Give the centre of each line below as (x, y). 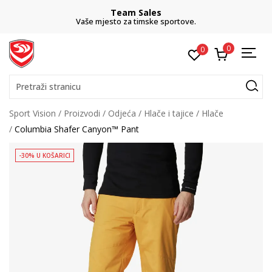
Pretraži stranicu (48, 87)
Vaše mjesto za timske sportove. (136, 21)
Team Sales (136, 12)
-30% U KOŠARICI (45, 155)
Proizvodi (82, 113)
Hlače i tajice (169, 113)
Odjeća (122, 113)
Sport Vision (32, 113)
